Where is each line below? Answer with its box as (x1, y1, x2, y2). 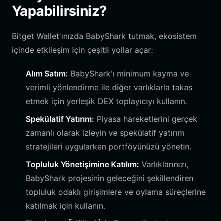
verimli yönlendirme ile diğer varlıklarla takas (26, 82, 192, 92)
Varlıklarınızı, (139, 159, 188, 169)
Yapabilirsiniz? (12, 2, 107, 19)
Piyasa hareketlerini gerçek (94, 114, 197, 124)
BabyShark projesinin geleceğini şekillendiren (26, 173, 193, 183)
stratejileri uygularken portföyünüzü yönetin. (26, 142, 191, 151)
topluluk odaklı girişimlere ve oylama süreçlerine (26, 187, 206, 197)
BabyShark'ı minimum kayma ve (68, 69, 189, 78)
